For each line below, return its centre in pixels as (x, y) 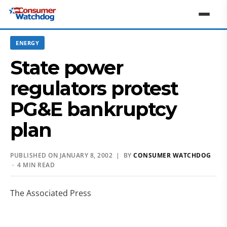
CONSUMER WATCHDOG (172, 155)
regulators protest (94, 88)
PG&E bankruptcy (93, 109)
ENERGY (27, 43)
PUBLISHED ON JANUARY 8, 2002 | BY (72, 155)
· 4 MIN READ (32, 165)
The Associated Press (51, 193)
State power (67, 68)
